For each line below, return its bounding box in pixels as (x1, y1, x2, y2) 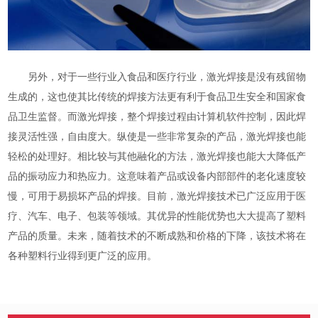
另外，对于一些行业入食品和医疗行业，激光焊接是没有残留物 (28, 72, 307, 83)
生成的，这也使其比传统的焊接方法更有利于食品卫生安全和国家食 (8, 92, 307, 103)
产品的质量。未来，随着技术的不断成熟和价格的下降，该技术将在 (8, 231, 307, 242)
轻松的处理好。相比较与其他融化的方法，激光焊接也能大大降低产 (8, 151, 307, 163)
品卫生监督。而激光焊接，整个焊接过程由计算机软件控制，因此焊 (8, 111, 307, 123)
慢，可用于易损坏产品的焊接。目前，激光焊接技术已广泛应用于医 (8, 191, 307, 202)
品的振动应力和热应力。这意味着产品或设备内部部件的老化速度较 (8, 171, 307, 182)
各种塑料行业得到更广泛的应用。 (8, 251, 158, 262)
